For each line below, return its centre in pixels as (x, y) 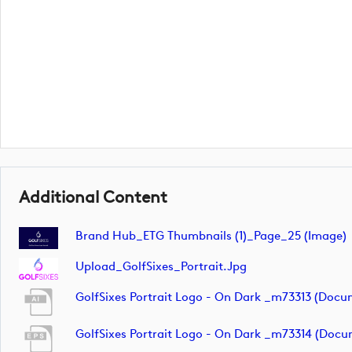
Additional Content (93, 197)
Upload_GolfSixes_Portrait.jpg (161, 267)
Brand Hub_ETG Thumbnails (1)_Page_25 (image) (211, 235)
